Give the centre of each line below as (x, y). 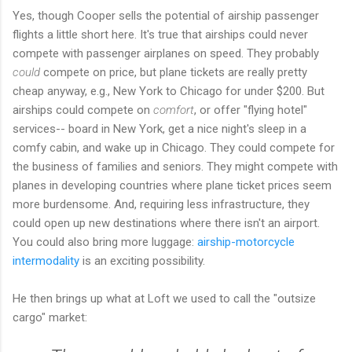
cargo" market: (50, 317)
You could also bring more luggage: (105, 242)
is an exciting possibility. (142, 260)
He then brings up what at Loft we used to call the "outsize (164, 298)
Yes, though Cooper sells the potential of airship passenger (166, 15)
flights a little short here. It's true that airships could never (160, 34)
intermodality (46, 260)
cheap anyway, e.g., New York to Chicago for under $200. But (169, 91)
